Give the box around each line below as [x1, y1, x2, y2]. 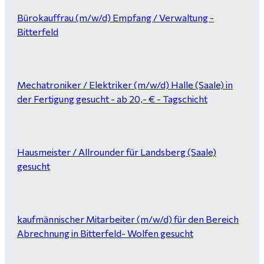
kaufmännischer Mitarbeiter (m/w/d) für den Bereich [17, 213, 239, 225]
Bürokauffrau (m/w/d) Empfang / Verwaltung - [17, 12, 214, 23]
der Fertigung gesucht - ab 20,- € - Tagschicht [17, 93, 207, 104]
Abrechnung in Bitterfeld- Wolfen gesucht [17, 227, 193, 239]
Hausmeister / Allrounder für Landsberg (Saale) [17, 146, 216, 157]
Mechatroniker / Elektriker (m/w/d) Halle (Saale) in [17, 79, 233, 90]
